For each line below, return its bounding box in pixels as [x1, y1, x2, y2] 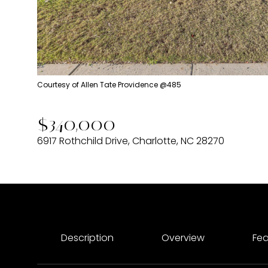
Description [61, 231, 114, 245]
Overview [162, 231, 205, 245]
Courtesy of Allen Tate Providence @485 [37, 80, 181, 90]
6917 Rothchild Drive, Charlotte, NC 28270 [37, 134, 224, 148]
